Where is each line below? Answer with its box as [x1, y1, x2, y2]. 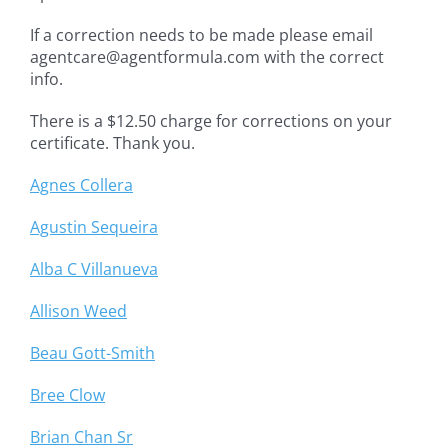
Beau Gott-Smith [30, 342, 155, 365]
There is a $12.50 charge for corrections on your [30, 110, 392, 133]
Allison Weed [30, 300, 127, 323]
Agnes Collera [30, 174, 133, 197]
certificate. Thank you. [30, 132, 195, 155]
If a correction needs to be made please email [30, 24, 373, 47]
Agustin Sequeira [30, 216, 158, 239]
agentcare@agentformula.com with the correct [30, 46, 384, 69]
